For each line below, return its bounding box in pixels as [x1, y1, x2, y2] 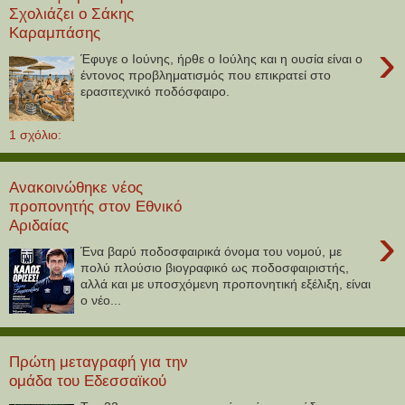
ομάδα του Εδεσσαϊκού [9, 372, 166, 391]
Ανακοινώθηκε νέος [9, 178, 143, 197]
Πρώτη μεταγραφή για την [9, 353, 188, 372]
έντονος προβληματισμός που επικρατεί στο [80, 67, 332, 82]
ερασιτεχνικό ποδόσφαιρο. [80, 83, 231, 99]
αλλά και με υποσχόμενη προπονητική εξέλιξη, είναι [80, 276, 372, 291]
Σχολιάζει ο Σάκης [9, 5, 134, 24]
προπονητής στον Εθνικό [9, 197, 182, 216]
